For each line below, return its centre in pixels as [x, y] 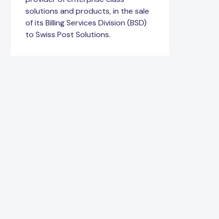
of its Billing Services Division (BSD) [86, 23]
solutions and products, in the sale [87, 11]
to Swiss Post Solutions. [68, 35]
